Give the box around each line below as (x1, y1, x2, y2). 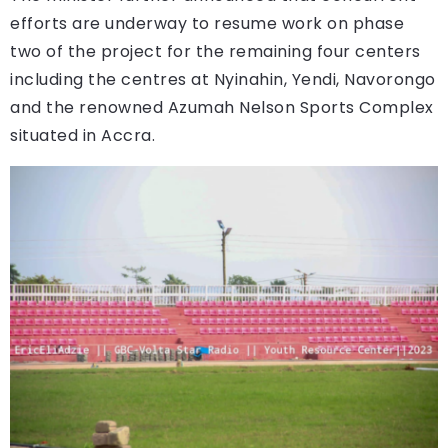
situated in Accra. (10, 123, 155, 147)
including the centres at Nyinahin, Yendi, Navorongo (10, 67, 436, 91)
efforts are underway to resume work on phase (10, 11, 404, 35)
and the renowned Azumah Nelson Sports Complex (10, 95, 434, 119)
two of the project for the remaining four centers (10, 39, 421, 63)
